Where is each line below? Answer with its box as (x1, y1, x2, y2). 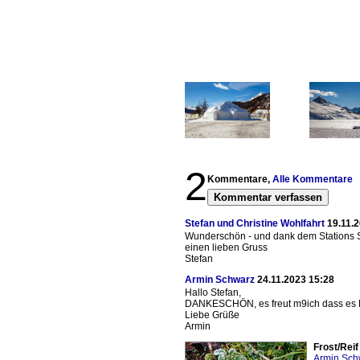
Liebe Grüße (185, 309, 239, 321)
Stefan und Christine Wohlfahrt (185, 218, 325, 229)
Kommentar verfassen (214, 191, 322, 203)
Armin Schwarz (185, 274, 255, 285)
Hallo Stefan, (185, 287, 241, 298)
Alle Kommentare (272, 174, 353, 185)
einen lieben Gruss (185, 242, 268, 253)
